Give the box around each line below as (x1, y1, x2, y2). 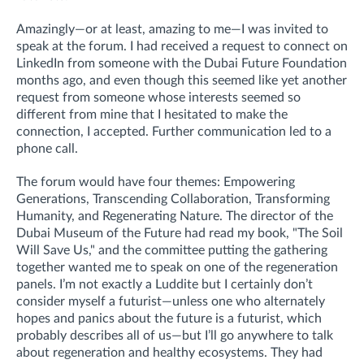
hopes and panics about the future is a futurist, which (16, 311, 322, 325)
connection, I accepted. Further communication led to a (16, 124, 331, 138)
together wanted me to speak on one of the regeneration (16, 260, 338, 274)
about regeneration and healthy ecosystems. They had (16, 345, 323, 359)
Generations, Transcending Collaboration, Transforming (16, 192, 330, 206)
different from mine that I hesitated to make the (16, 107, 288, 121)
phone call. (16, 141, 78, 155)
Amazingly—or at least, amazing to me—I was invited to (16, 22, 328, 36)
